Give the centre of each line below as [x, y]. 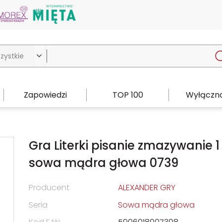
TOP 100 [128, 95]
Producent [49, 188]
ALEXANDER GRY [147, 188]
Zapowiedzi [45, 95]
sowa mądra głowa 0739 [104, 163]
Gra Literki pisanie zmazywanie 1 [124, 145]
